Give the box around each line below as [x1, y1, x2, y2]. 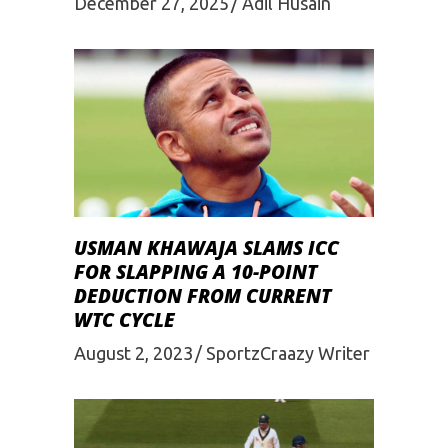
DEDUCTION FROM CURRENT [74, 283, 331, 310]
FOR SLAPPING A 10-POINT [74, 259, 317, 286]
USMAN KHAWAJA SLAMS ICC [74, 235, 339, 262]
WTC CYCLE [74, 307, 175, 334]
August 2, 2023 [74, 342, 193, 363]
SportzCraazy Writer [206, 342, 370, 363]
